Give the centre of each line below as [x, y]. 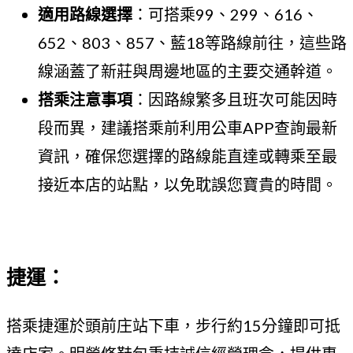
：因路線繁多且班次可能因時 [235, 99]
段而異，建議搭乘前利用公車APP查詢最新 [188, 127]
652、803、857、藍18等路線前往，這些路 [192, 42]
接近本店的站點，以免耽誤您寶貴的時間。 [188, 184]
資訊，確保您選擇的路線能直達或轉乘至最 [188, 156]
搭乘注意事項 [85, 99]
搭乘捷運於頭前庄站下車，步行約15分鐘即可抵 [173, 325]
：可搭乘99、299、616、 [225, 14]
